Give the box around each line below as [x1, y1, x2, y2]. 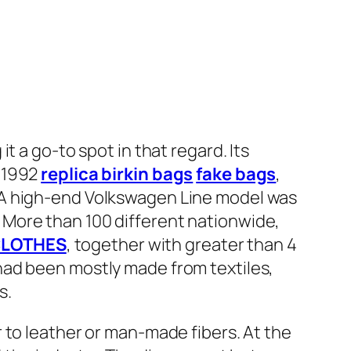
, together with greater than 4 [66, 233, 297, 257]
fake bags [196, 162, 277, 186]
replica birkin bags [41, 162, 194, 186]
